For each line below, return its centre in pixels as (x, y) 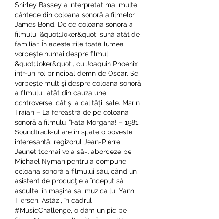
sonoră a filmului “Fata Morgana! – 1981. (77, 122)
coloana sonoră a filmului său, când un (76, 171)
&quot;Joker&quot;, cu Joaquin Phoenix (76, 63)
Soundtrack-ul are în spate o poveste (74, 132)
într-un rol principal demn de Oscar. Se (77, 73)
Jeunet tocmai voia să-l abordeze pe (73, 151)
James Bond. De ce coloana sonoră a (74, 24)
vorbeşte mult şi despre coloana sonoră (78, 83)
